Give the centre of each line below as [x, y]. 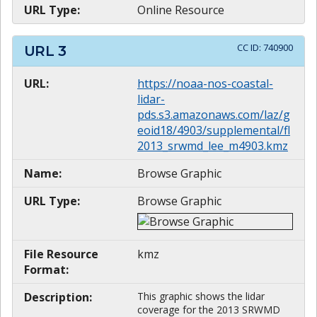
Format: [46, 270]
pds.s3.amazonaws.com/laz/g [214, 115]
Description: [58, 298]
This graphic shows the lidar [201, 296]
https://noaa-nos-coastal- [205, 84]
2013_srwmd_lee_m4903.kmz [213, 146]
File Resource [61, 254]
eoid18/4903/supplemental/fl [214, 131]
